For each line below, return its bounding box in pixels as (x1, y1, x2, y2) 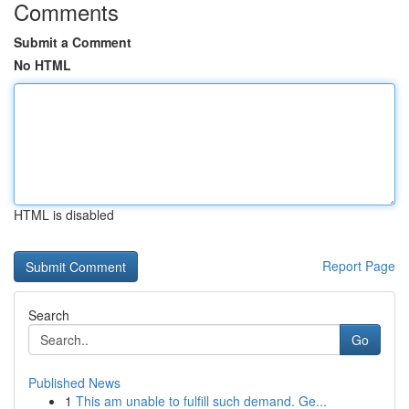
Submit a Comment (14, 33, 131, 51)
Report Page (322, 257, 395, 275)
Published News (28, 373, 121, 392)
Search (28, 306, 69, 324)
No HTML (14, 56, 71, 74)
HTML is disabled (14, 205, 114, 224)
